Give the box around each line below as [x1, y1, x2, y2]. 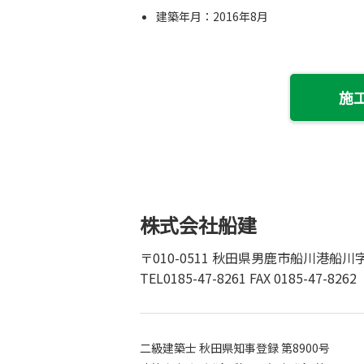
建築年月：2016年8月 [156, 8, 268, 25]
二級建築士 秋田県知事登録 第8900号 [140, 340, 330, 357]
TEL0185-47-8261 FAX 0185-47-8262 [140, 268, 357, 288]
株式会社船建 [140, 210, 257, 240]
